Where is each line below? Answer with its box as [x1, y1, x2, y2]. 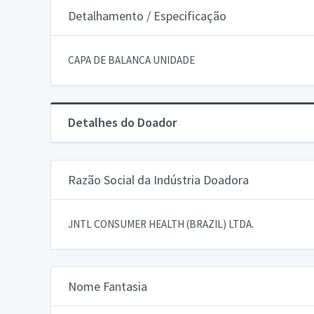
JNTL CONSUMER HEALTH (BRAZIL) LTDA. [68, 217, 254, 231]
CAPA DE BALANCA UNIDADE [68, 53, 195, 67]
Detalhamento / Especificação [68, 7, 226, 24]
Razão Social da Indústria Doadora [68, 171, 249, 188]
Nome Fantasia [68, 278, 147, 294]
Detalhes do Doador [68, 114, 177, 130]
